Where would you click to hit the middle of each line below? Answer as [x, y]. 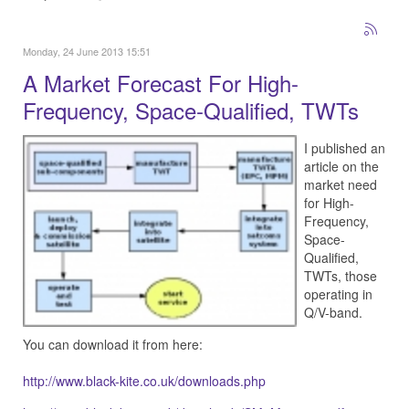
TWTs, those [341, 276]
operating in [338, 294]
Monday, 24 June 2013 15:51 [87, 51]
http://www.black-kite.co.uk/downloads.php [144, 381]
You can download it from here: [113, 344]
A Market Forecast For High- [161, 83]
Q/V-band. [333, 312]
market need [341, 184]
